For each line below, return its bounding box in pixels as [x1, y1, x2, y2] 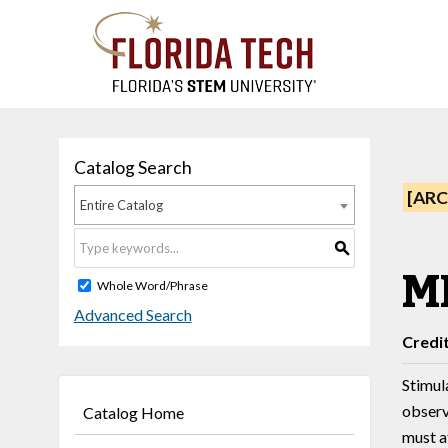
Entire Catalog [79, 197, 163, 213]
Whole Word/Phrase [96, 277, 208, 293]
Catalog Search [73, 157, 192, 178]
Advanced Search [73, 304, 192, 324]
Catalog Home [82, 403, 184, 422]
